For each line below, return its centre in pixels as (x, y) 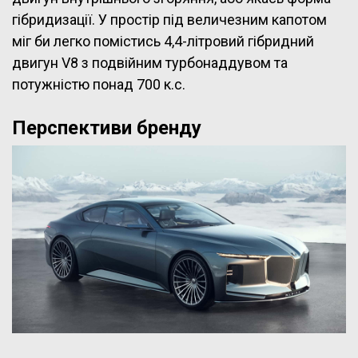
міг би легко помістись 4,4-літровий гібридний (163, 42)
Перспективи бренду (107, 128)
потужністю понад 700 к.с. (99, 85)
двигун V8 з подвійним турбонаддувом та (150, 63)
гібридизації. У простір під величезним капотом (169, 20)
